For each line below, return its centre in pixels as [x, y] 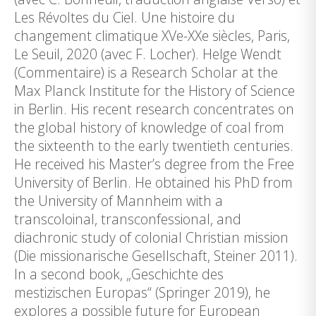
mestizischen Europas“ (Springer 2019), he [142, 292]
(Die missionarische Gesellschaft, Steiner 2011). [156, 256]
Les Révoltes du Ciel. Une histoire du [124, 17]
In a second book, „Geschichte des [119, 274]
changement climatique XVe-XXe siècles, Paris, [152, 36]
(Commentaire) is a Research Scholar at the [146, 72]
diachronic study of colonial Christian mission [151, 237]
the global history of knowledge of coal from [149, 127]
